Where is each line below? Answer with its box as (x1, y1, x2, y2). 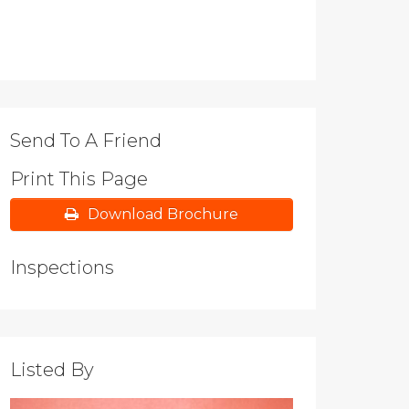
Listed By (10, 359, 94, 381)
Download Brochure (88, 205, 238, 223)
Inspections (10, 257, 114, 278)
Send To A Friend (10, 130, 162, 152)
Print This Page (10, 168, 148, 190)
